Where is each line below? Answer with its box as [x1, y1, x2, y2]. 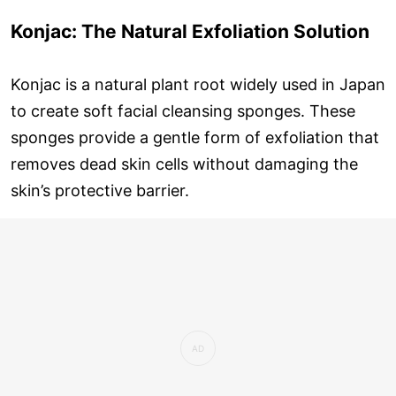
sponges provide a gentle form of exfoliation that [11, 127, 379, 147]
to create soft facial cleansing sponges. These [11, 101, 355, 120]
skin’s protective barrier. [11, 180, 189, 200]
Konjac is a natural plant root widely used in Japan [11, 74, 385, 94]
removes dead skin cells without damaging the [11, 154, 358, 173]
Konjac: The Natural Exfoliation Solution [11, 19, 369, 42]
